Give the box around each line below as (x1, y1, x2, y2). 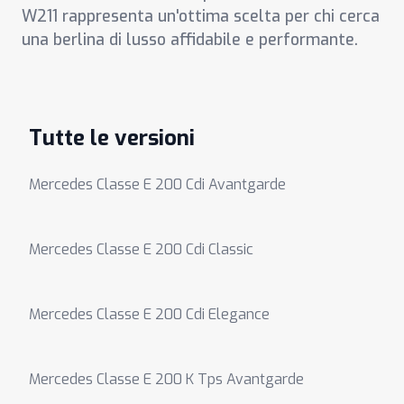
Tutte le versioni (29, 124, 195, 152)
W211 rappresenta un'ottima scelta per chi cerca (22, 5, 380, 27)
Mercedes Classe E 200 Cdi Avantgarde (29, 175, 286, 194)
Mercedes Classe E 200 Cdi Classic (29, 240, 253, 259)
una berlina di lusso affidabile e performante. (22, 29, 358, 50)
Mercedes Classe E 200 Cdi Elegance (29, 305, 270, 324)
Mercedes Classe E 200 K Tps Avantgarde (29, 370, 304, 389)
